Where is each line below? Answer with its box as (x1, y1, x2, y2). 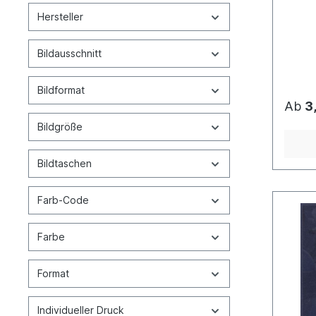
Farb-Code (37, 194, 89, 206)
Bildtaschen (37, 157, 92, 169)
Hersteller (37, 11, 83, 23)
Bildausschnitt (37, 47, 102, 59)
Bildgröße (37, 121, 83, 133)
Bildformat (37, 84, 85, 96)
